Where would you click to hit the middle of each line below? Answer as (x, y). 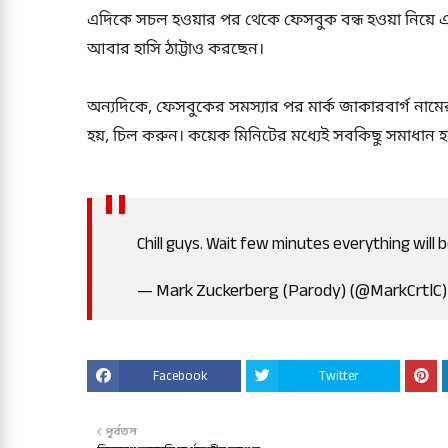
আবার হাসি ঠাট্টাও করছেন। (175, 50)
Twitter (339, 376)
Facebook (180, 376)
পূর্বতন (121, 432)
